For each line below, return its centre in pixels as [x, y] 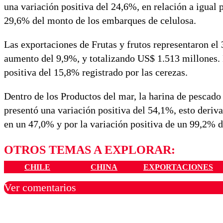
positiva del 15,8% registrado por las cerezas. [96, 72]
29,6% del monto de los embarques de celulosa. [100, 21]
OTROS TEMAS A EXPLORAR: [90, 150]
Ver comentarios [40, 187]
